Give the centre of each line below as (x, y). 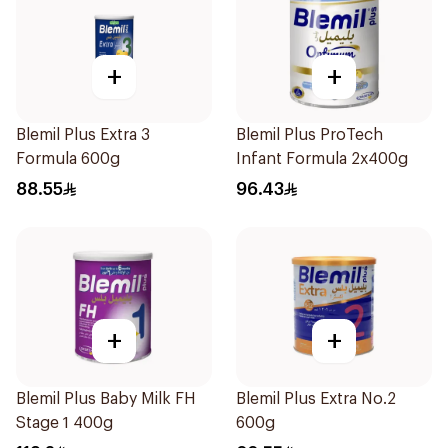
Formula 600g (68, 159)
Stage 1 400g (64, 423)
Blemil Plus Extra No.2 (316, 399)
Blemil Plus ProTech (309, 135)
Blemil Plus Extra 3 (83, 135)
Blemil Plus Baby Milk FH (106, 399)
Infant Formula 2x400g (322, 159)
